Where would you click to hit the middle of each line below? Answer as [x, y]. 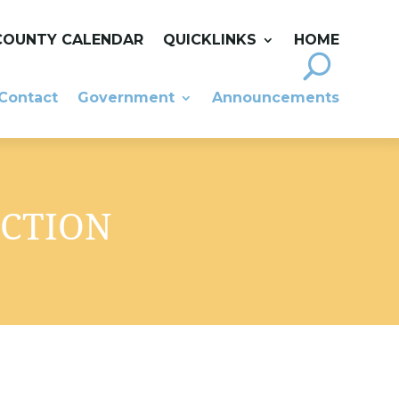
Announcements [275, 98]
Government [126, 98]
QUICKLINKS [209, 40]
